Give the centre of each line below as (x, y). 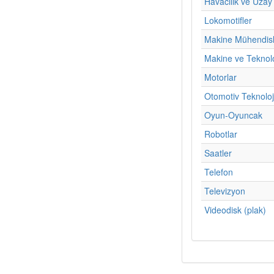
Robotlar (221, 134)
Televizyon (225, 191)
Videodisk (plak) (235, 209)
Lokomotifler (228, 20)
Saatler (218, 153)
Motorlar (220, 77)
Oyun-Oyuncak (233, 115)
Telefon (219, 172)
